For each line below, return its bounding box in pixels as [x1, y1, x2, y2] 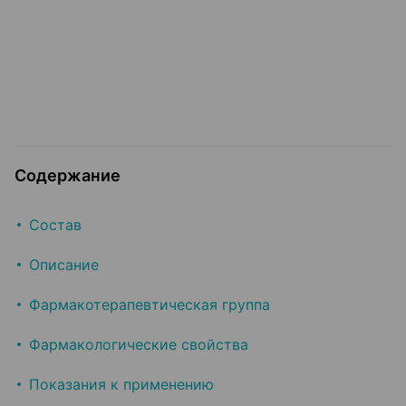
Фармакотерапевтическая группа [29, 295, 270, 314]
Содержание [14, 166, 121, 186]
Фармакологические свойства [29, 335, 248, 354]
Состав [29, 216, 82, 235]
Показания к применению [29, 375, 214, 394]
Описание [29, 256, 99, 275]
